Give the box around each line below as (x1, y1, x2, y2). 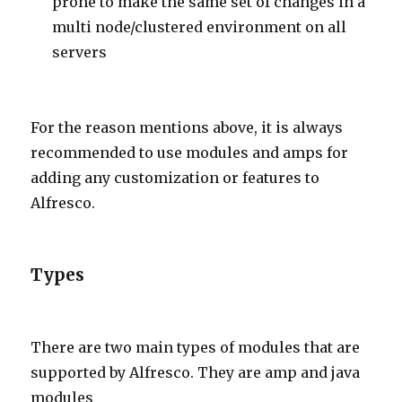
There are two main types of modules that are (31, 338, 361, 356)
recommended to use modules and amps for (31, 144, 349, 162)
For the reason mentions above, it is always (31, 118, 344, 136)
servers (52, 43, 108, 61)
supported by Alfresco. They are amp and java (31, 363, 361, 381)
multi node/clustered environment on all (52, 18, 347, 36)
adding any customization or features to (31, 169, 320, 187)
